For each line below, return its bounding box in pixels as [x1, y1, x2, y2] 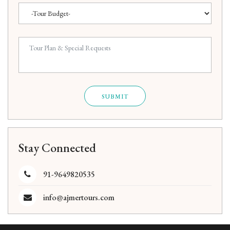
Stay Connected [18, 139, 96, 156]
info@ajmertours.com [43, 191, 114, 203]
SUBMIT [102, 92, 128, 101]
